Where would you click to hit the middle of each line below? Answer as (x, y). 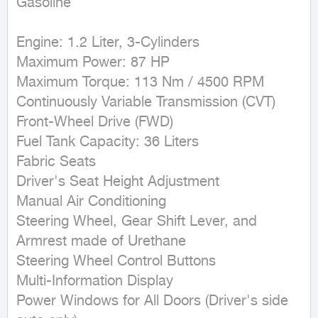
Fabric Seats (56, 162)
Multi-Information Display (95, 281)
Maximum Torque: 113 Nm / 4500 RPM (140, 83)
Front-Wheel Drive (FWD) (95, 122)
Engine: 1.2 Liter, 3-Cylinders (108, 43)
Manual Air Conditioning (91, 202)
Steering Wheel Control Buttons (116, 262)
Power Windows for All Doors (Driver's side (152, 301)
